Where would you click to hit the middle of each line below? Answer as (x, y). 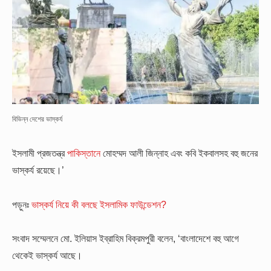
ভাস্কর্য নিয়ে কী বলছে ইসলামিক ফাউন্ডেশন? (100, 204)
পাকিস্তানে (84, 153)
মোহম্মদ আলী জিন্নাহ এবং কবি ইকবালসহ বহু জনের (179, 153)
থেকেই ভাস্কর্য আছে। (47, 255)
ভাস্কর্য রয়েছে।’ (38, 170)
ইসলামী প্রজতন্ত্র (40, 153)
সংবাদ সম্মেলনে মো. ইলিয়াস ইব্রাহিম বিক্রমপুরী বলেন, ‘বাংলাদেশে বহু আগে (126, 238)
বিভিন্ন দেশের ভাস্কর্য (37, 119)
